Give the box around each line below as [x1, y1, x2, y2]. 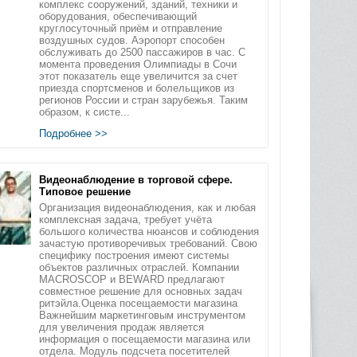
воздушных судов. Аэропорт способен [38, 33, 225, 46]
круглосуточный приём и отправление [38, 22, 222, 34]
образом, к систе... [38, 105, 130, 118]
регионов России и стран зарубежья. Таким [38, 93, 248, 106]
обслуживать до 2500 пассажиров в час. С [38, 45, 245, 58]
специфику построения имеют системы [38, 249, 229, 261]
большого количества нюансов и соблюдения [38, 225, 259, 237]
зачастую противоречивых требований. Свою [38, 237, 257, 249]
